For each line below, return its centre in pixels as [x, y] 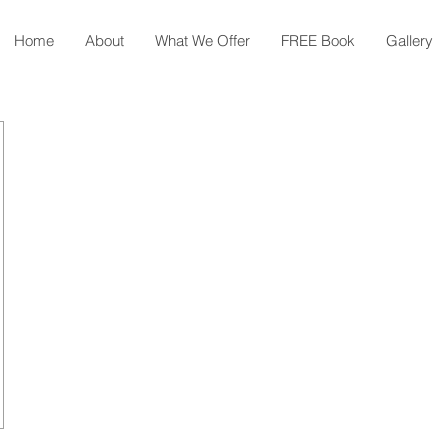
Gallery [409, 40]
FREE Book [317, 40]
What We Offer [202, 40]
